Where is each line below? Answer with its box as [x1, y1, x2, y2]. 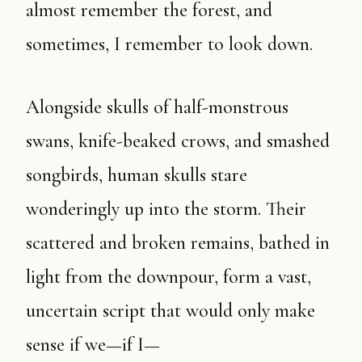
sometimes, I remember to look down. [26, 32, 313, 56]
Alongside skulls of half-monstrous [26, 95, 40, 119]
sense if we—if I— [26, 333, 160, 356]
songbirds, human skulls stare [26, 163, 247, 187]
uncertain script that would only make [26, 299, 315, 322]
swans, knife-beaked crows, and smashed [26, 129, 330, 153]
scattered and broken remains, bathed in [26, 231, 330, 255]
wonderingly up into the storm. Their [26, 197, 306, 221]
